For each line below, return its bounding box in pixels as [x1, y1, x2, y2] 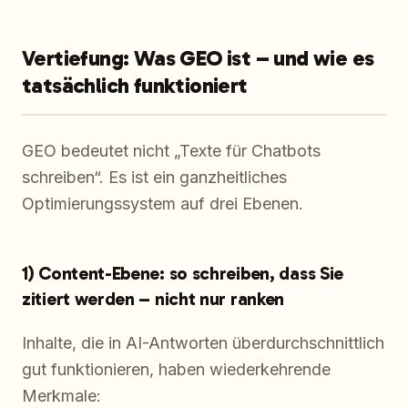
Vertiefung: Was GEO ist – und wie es [22, 45, 374, 72]
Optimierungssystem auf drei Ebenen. [22, 194, 303, 214]
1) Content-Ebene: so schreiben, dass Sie [22, 262, 344, 285]
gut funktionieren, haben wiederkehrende [22, 360, 331, 380]
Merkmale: [22, 386, 101, 406]
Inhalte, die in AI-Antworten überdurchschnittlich [22, 333, 384, 353]
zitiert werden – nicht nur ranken [22, 288, 285, 311]
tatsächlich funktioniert [22, 72, 248, 99]
